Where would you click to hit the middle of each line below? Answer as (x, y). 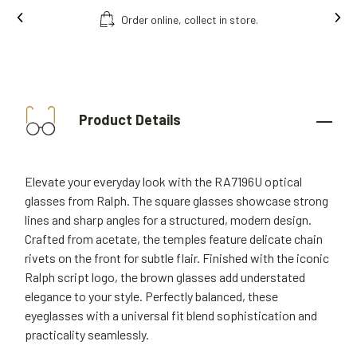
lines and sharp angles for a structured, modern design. (168, 220)
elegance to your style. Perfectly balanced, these (151, 296)
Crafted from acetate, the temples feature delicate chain (174, 239)
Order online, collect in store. (190, 19)
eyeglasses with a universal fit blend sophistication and (171, 315)
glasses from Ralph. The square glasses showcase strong (177, 200)
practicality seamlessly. (87, 334)
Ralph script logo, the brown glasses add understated (165, 277)
